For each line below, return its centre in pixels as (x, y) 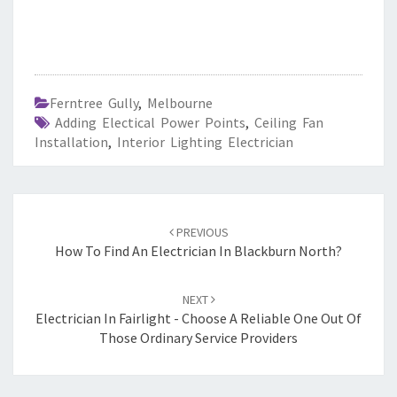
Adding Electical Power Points (150, 122)
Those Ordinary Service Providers (198, 338)
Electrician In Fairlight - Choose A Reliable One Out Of (198, 318)
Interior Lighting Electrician (205, 142)
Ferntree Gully (94, 103)
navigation (75, 255)
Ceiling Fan (289, 122)
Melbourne (180, 103)
